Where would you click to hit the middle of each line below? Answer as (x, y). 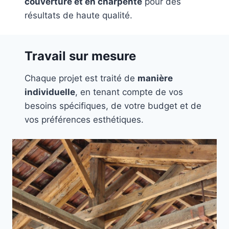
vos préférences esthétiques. (84, 120)
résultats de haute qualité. (78, 16)
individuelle (50, 92)
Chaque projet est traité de (81, 78)
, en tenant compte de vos (129, 92)
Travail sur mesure (80, 56)
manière (155, 78)
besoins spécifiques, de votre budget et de (113, 106)
